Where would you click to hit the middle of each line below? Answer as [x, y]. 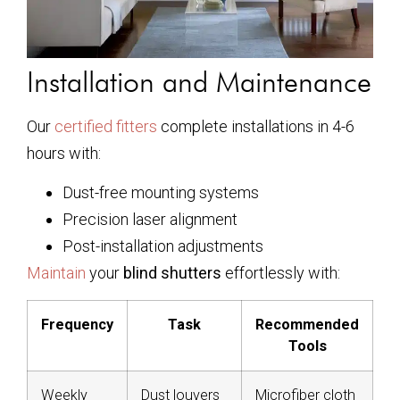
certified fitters [106, 126]
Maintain [56, 273]
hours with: [64, 153]
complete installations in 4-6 [256, 126]
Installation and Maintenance [199, 82]
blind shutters [172, 273]
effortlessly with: [281, 273]
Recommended [307, 324]
